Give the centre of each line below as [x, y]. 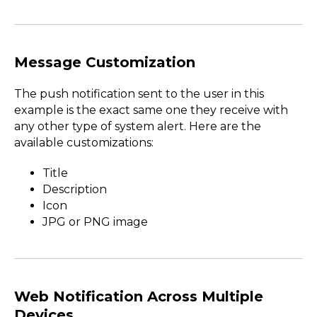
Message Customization [105, 63]
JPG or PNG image [95, 222]
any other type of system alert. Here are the [138, 127]
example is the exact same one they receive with [151, 110]
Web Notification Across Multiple [139, 297]
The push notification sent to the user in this [139, 94]
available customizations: [84, 143]
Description [75, 190]
